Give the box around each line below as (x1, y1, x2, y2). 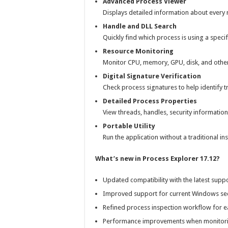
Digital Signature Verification (103, 72, 201, 80)
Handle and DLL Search (103, 22, 177, 30)
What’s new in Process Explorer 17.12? (95, 155, 220, 162)
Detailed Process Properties (103, 97, 197, 105)
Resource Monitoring (103, 47, 174, 55)
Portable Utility (103, 122, 155, 130)
